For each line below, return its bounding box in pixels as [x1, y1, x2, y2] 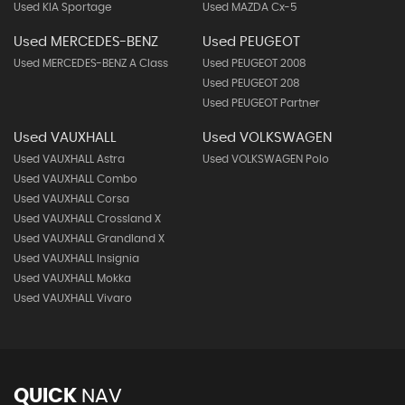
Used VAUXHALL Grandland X [14, 233, 165, 244]
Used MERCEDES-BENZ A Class [14, 58, 168, 69]
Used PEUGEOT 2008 [202, 58, 306, 69]
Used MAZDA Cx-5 [202, 2, 297, 13]
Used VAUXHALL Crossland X [14, 213, 161, 224]
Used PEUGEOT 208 [202, 78, 300, 89]
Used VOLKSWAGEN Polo [202, 154, 329, 165]
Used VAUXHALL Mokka [14, 273, 131, 284]
